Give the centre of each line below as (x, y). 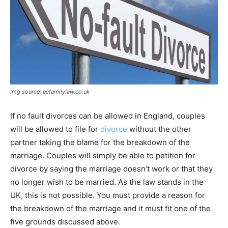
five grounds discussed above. (65, 221)
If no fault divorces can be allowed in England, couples (108, 116)
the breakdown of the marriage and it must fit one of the (110, 208)
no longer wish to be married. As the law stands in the (107, 182)
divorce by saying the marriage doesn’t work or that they (111, 168)
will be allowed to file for (55, 129)
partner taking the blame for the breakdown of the (100, 142)
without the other (159, 129)
